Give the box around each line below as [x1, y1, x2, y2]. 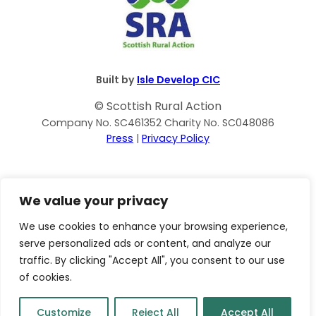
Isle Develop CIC [137, 73, 220, 87]
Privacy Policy [142, 131, 209, 146]
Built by [96, 73, 137, 87]
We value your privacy [19, 192, 168, 209]
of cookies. [19, 270, 72, 284]
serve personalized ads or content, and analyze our [19, 236, 271, 250]
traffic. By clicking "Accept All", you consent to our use [19, 253, 285, 267]
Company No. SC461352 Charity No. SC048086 [42, 116, 274, 130]
